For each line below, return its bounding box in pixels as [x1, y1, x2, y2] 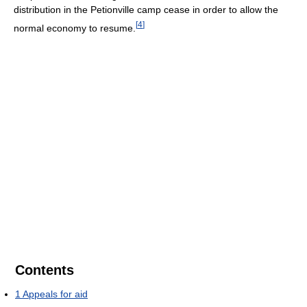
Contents [15, 262, 74, 278]
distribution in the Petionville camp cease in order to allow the [14, 4, 278, 16]
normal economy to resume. [14, 22, 136, 34]
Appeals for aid [23, 288, 88, 299]
